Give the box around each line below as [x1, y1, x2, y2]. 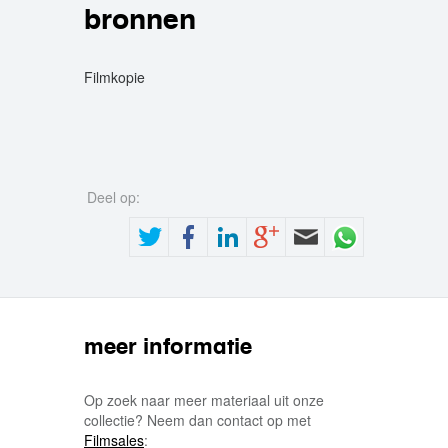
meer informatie [84, 332, 252, 360]
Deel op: [87, 187, 144, 207]
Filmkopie [84, 67, 145, 87]
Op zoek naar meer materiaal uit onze [84, 390, 324, 410]
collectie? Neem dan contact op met [84, 410, 311, 430]
